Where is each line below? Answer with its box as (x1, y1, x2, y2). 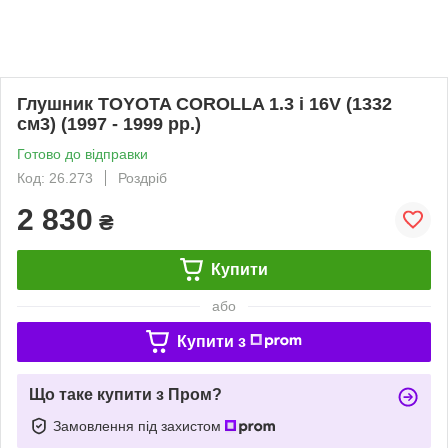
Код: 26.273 (17, 169, 93, 186)
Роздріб (118, 169, 167, 186)
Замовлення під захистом (53, 417, 225, 434)
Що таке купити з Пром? (29, 385, 222, 403)
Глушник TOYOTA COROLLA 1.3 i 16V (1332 (17, 93, 392, 114)
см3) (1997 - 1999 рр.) (17, 113, 201, 134)
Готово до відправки (17, 145, 148, 162)
